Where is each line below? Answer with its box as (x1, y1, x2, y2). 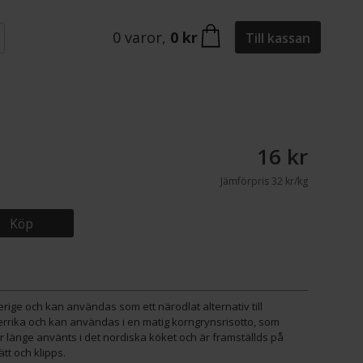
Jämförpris (220, 174, 269, 188)
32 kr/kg (268, 174, 308, 188)
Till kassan (246, 28, 310, 47)
